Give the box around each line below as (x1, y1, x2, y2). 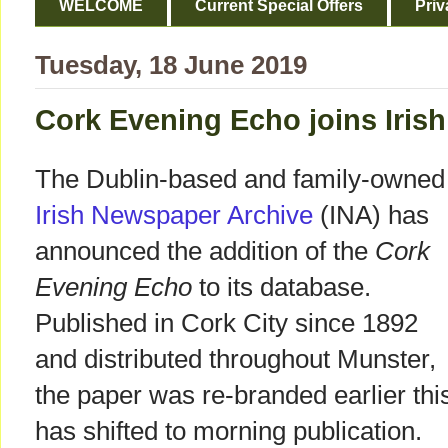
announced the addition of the (35, 237, 375, 266)
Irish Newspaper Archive (35, 201, 313, 230)
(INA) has (313, 201, 429, 230)
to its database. (192, 273, 371, 302)
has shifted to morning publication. (35, 417, 422, 446)
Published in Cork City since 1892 (35, 309, 418, 338)
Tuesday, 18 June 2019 (35, 51, 307, 80)
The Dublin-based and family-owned (35, 165, 445, 194)
